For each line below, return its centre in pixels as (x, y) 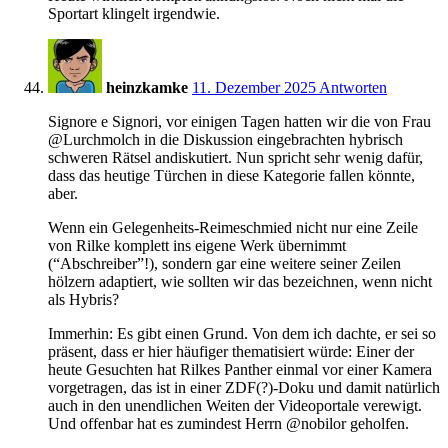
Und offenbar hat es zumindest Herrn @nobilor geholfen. (228, 423)
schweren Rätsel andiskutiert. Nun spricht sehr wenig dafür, (235, 157)
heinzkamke (147, 87)
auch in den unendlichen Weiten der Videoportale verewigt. (235, 405)
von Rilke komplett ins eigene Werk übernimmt (197, 245)
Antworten (353, 87)
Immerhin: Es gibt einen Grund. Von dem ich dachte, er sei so (242, 333)
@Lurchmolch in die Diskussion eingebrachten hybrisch (225, 139)
